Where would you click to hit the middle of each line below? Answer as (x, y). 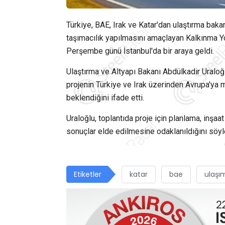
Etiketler (88, 175)
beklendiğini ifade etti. (105, 98)
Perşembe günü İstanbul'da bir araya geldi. (140, 51)
